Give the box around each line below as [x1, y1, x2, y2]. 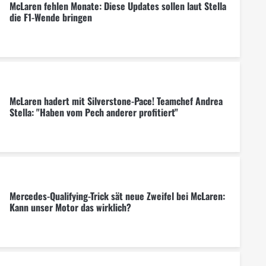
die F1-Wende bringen [9, 10, 92, 25]
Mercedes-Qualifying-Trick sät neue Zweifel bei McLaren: [9, 189, 225, 204]
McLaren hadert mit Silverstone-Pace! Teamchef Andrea [9, 94, 223, 109]
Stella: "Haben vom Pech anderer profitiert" [9, 105, 178, 120]
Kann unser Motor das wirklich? [9, 200, 131, 215]
